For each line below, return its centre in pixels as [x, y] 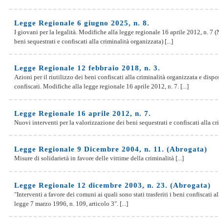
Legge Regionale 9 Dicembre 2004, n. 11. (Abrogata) [111, 149]
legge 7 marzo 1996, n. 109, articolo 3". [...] [71, 203]
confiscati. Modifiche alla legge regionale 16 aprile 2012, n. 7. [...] [101, 87]
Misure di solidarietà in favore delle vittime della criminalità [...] [99, 158]
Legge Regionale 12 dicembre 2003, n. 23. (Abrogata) [112, 185]
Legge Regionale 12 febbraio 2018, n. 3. [87, 68]
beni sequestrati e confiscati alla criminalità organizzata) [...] [94, 41]
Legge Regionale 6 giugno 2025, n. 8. [82, 23]
